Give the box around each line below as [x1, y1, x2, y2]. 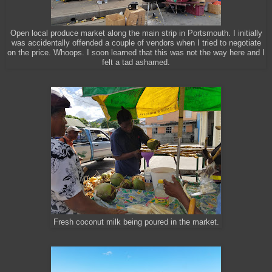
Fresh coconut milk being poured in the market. [53, 218, 219, 227]
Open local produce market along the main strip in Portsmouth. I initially [10, 29, 262, 38]
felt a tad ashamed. [102, 58, 170, 67]
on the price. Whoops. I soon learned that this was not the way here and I [7, 49, 265, 58]
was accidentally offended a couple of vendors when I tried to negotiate [11, 39, 261, 48]
